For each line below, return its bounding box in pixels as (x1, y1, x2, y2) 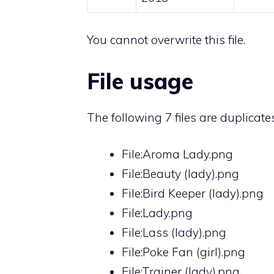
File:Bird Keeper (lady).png (122, 186, 264, 201)
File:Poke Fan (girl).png (122, 245, 245, 260)
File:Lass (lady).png (122, 225, 226, 240)
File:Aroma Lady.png (122, 147, 233, 162)
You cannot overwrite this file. (87, 32, 245, 48)
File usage (87, 67, 193, 95)
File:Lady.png (122, 206, 193, 221)
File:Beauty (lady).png (122, 166, 239, 182)
